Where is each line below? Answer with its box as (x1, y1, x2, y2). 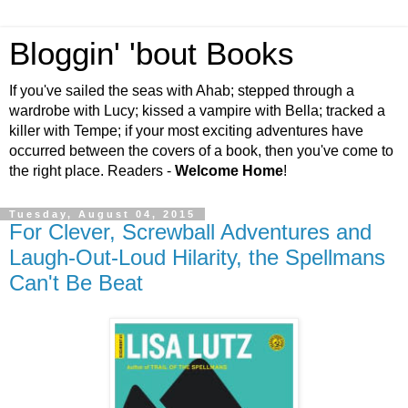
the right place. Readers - (9, 163, 175, 178)
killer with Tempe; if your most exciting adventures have (9, 123, 363, 138)
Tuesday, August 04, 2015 (9, 209, 196, 219)
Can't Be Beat (9, 270, 143, 295)
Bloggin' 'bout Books (9, 36, 294, 71)
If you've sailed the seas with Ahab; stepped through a (9, 83, 354, 98)
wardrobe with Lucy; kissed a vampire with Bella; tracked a (9, 103, 385, 118)
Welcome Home (175, 163, 283, 178)
